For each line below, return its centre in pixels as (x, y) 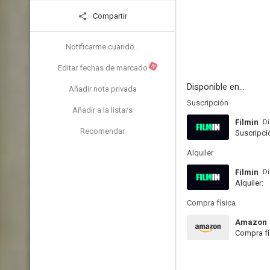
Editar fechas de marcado (102, 68)
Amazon (251, 222)
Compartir (109, 16)
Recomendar (102, 131)
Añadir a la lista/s (102, 110)
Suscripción (208, 103)
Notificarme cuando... (102, 47)
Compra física (211, 203)
